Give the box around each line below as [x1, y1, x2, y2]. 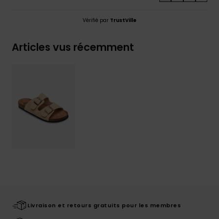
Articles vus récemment [12, 40, 134, 54]
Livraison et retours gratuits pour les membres [27, 201, 181, 209]
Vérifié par [83, 16, 110, 24]
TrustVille [110, 16, 136, 24]
